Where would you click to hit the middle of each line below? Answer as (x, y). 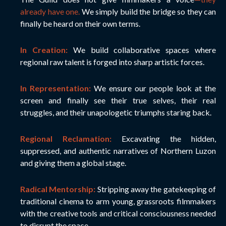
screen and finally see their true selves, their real (118, 100)
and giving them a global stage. (73, 162)
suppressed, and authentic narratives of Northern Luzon (118, 150)
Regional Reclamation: (66, 138)
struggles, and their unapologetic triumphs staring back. (116, 112)
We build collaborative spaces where (145, 49)
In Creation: (44, 49)
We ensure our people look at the (155, 88)
